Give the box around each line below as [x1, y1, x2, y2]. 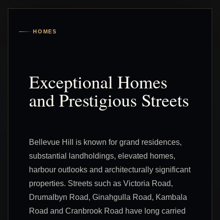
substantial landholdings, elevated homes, [29, 151, 175, 160]
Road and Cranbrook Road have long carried [29, 206, 186, 215]
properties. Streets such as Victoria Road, [29, 179, 173, 188]
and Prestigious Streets [29, 87, 189, 111]
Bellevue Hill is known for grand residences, [29, 137, 182, 146]
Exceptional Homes [29, 69, 167, 93]
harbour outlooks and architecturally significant [29, 165, 191, 174]
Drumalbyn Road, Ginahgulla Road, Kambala [29, 192, 187, 201]
